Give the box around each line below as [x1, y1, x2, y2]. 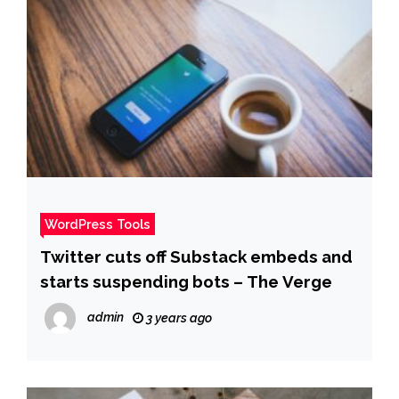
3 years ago [143, 310, 212, 325]
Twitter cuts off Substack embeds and [40, 246, 353, 266]
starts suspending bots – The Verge [40, 271, 332, 291]
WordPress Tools [45, 216, 151, 232]
